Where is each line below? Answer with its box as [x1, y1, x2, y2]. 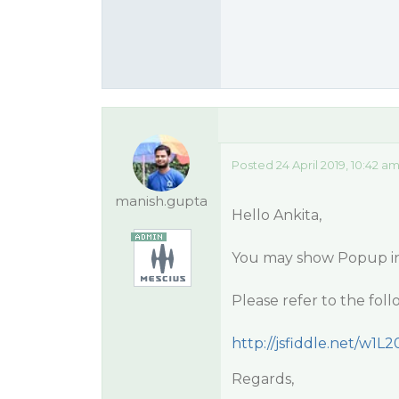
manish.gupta [115, 192, 208, 209]
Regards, [231, 370, 294, 387]
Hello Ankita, [231, 207, 322, 224]
